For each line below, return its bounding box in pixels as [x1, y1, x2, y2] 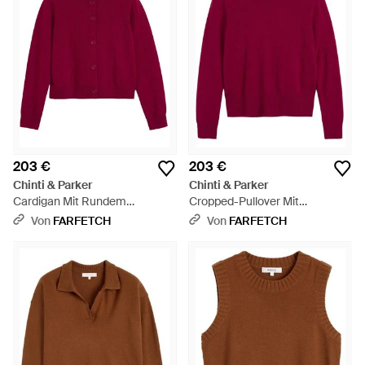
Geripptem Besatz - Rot [189, 210, 312, 225]
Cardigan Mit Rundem [13, 194, 126, 209]
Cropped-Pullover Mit [189, 194, 299, 209]
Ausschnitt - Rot [13, 210, 97, 225]
